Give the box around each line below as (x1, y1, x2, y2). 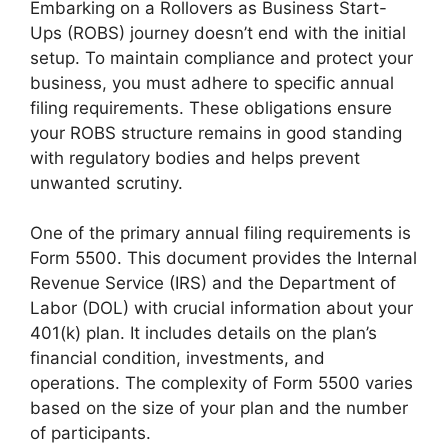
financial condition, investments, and (30, 348, 325, 369)
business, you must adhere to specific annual (30, 72, 394, 93)
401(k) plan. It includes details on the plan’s (30, 323, 377, 344)
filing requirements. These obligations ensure (30, 97, 392, 118)
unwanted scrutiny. (30, 172, 183, 193)
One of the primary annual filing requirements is (30, 223, 411, 244)
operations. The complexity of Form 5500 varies (30, 373, 413, 394)
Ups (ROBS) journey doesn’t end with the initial (30, 22, 406, 43)
